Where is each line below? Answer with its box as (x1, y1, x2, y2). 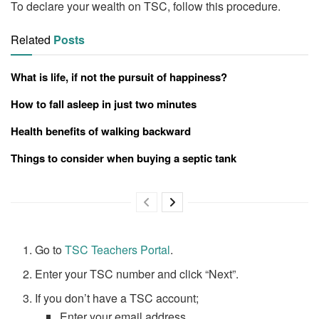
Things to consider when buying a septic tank (11, 150, 236, 167)
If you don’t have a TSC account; (35, 290, 199, 307)
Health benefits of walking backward (11, 123, 191, 140)
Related (11, 31, 51, 48)
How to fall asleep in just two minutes (11, 96, 197, 113)
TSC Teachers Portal (65, 241, 171, 258)
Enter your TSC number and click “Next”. (35, 266, 239, 283)
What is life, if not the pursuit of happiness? (11, 69, 227, 85)
